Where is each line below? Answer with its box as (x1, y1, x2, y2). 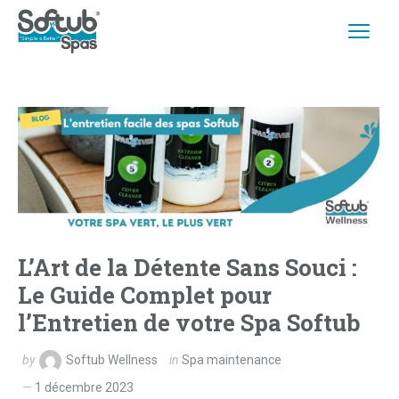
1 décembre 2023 (35, 380, 134, 395)
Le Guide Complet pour (18, 280, 272, 311)
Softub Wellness (66, 353, 158, 368)
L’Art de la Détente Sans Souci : (18, 252, 357, 283)
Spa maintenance (182, 353, 281, 368)
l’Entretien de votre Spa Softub (18, 307, 361, 338)
